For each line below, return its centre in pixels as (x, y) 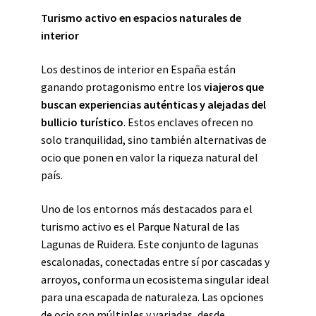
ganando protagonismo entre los (122, 87)
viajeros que (234, 87)
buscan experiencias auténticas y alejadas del (153, 104)
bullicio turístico (82, 122)
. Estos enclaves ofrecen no (188, 122)
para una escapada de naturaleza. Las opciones (152, 297)
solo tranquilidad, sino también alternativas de (154, 140)
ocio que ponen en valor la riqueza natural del (150, 157)
